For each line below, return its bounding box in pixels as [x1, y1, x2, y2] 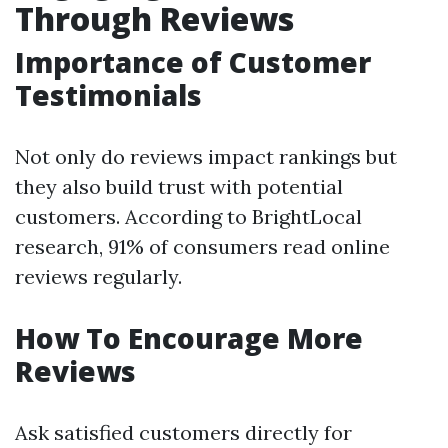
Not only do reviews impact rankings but [15, 144, 397, 169]
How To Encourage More [15, 319, 363, 357]
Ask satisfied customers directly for [15, 420, 352, 445]
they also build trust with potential [15, 174, 343, 199]
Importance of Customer [15, 43, 371, 81]
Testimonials [15, 76, 202, 114]
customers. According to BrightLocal [15, 204, 362, 229]
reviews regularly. [15, 264, 182, 289]
